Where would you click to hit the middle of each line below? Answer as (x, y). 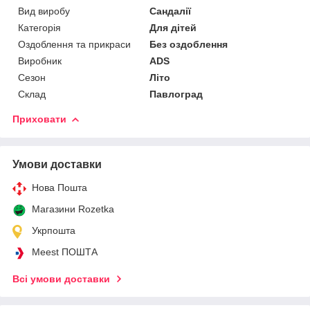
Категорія (39, 27)
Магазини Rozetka (73, 209)
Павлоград (176, 94)
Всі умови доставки (61, 279)
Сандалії (171, 11)
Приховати (39, 119)
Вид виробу (44, 11)
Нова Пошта (60, 187)
